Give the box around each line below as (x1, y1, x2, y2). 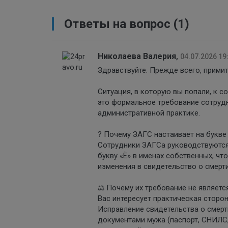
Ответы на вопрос (64, 16, 170, 31)
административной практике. (98, 108, 200, 118)
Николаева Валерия (98, 51, 176, 61)
